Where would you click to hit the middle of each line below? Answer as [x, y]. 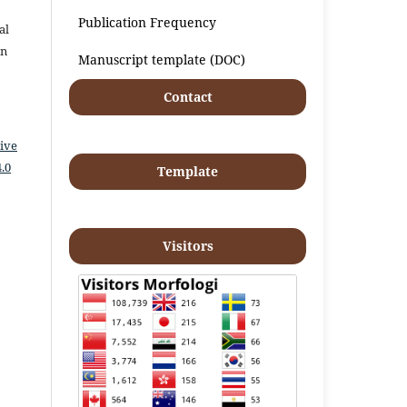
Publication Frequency [148, 22]
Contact [188, 96]
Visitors [188, 245]
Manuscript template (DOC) [162, 59]
